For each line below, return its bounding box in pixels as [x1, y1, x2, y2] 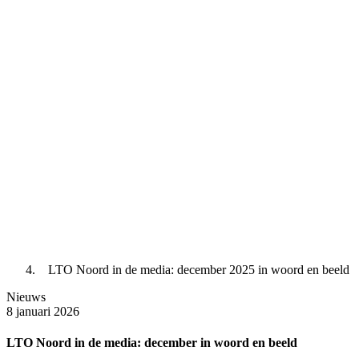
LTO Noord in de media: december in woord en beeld [6, 336, 297, 350]
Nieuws [6, 290, 46, 305]
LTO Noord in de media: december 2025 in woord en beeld [48, 263, 349, 277]
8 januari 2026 [6, 305, 79, 319]
